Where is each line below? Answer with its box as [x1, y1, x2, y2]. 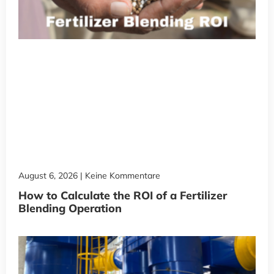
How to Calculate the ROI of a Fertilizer [18, 188, 227, 202]
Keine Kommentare [83, 169, 160, 181]
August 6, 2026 [18, 169, 80, 181]
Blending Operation [18, 201, 122, 215]
